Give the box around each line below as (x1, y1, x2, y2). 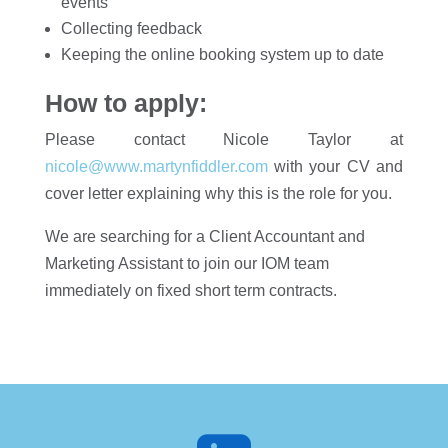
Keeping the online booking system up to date (60, 46, 384, 63)
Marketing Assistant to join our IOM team (44, 255, 329, 272)
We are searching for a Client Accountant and (44, 228, 365, 245)
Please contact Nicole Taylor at (44, 131, 404, 148)
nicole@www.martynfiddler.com (44, 158, 268, 175)
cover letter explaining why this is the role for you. (44, 185, 392, 202)
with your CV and (267, 158, 404, 175)
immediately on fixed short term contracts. (44, 282, 337, 299)
